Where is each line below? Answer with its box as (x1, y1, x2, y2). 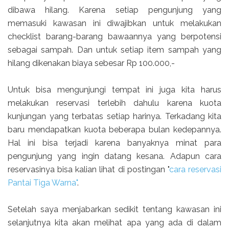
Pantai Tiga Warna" (8, 178, 77, 188)
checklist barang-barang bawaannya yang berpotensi (8, 32, 221, 42)
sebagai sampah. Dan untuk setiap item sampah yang (8, 45, 221, 55)
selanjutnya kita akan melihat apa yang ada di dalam (8, 218, 221, 228)
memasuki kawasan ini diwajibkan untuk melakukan (8, 18, 221, 29)
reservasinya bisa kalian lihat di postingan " (8, 165, 169, 175)
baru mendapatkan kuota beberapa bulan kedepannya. (8, 125, 221, 135)
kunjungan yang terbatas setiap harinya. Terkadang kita (8, 111, 221, 122)
